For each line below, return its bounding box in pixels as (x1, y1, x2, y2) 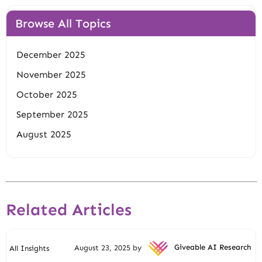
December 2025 (16, 49, 85, 60)
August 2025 (16, 128, 71, 140)
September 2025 (16, 108, 88, 120)
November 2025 (16, 68, 86, 80)
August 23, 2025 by (74, 243, 144, 252)
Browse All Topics (15, 16, 111, 30)
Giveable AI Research (174, 243, 251, 252)
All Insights (9, 243, 49, 253)
